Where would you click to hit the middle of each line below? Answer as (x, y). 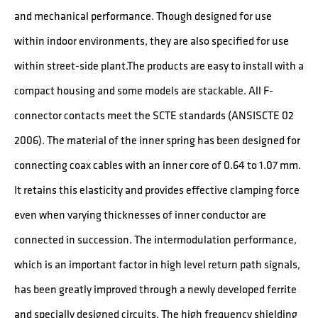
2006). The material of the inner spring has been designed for (157, 140)
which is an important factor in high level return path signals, (157, 264)
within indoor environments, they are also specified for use (152, 40)
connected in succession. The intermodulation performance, (155, 239)
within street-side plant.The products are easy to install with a (159, 65)
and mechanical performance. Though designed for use (143, 16)
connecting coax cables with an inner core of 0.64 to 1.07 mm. (158, 165)
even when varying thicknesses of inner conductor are (140, 214)
